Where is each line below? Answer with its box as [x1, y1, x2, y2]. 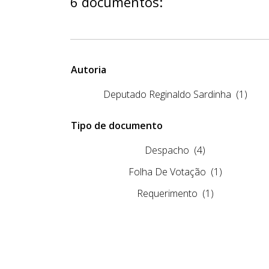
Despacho [145, 143, 190, 157]
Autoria [71, 62, 106, 76]
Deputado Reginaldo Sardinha [103, 87, 231, 101]
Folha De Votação [128, 165, 206, 178]
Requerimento [136, 186, 198, 200]
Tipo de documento [71, 118, 163, 132]
